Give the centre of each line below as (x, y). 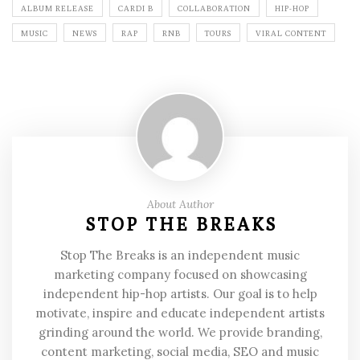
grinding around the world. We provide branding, (180, 333)
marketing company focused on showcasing (180, 275)
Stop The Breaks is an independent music (180, 256)
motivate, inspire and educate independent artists (180, 313)
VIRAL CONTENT (291, 33)
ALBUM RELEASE (57, 8)
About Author (180, 205)
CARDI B (136, 8)
